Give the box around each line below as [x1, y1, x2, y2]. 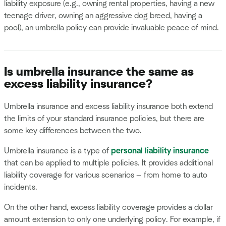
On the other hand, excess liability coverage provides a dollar [4, 203, 213, 211]
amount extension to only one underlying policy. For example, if [4, 215, 220, 223]
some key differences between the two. [4, 126, 142, 135]
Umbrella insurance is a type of [4, 146, 111, 155]
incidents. [4, 183, 37, 191]
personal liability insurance [111, 146, 209, 155]
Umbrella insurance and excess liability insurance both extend [4, 102, 213, 110]
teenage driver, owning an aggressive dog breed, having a [4, 11, 202, 20]
